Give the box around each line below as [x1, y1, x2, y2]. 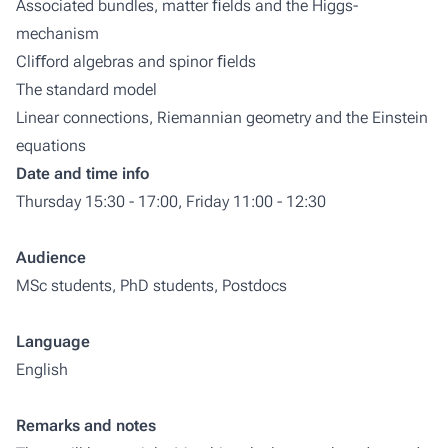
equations [16, 136, 86, 155]
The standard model [16, 80, 157, 99]
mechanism [16, 24, 99, 43]
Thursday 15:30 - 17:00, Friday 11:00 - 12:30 [16, 192, 326, 211]
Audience [16, 248, 86, 267]
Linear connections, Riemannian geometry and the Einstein [16, 108, 428, 127]
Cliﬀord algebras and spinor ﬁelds [16, 52, 256, 71]
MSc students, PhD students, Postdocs [16, 276, 287, 295]
